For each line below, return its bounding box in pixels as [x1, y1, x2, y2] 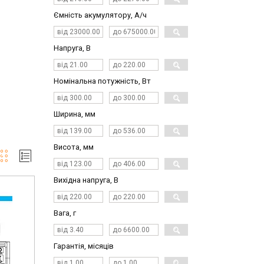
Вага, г [54, 209, 76, 218]
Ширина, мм [54, 110, 95, 119]
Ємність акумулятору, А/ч [54, 11, 147, 20]
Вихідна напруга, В [54, 176, 118, 185]
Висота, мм [54, 143, 94, 152]
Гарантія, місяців [54, 242, 114, 251]
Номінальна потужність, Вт [54, 77, 151, 86]
